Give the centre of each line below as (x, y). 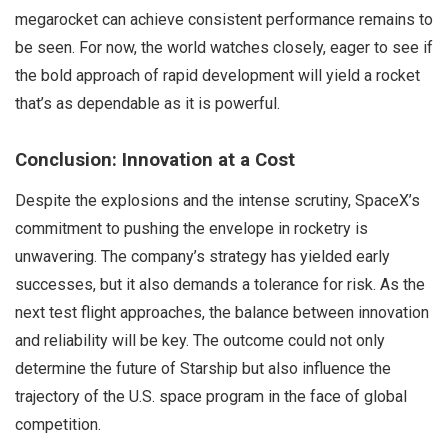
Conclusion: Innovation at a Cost (155, 160)
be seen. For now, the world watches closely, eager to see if (224, 48)
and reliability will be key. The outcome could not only (200, 341)
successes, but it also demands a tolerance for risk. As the (220, 285)
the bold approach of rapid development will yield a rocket (217, 76)
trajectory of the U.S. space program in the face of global (211, 397)
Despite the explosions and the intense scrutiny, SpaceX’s (217, 201)
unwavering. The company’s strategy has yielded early (202, 257)
